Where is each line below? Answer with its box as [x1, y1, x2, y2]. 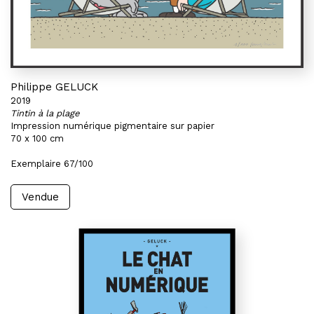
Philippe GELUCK [11, 81, 98, 93]
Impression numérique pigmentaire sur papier [11, 121, 214, 131]
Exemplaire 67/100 [11, 158, 93, 169]
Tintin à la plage [11, 108, 80, 118]
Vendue [22, 191, 59, 203]
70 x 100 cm [11, 133, 64, 144]
